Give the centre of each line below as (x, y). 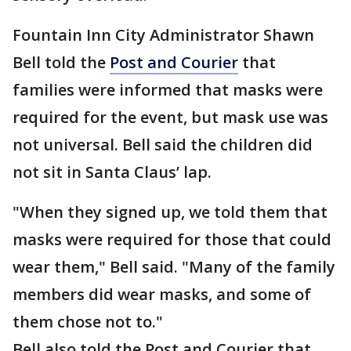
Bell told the (61, 62)
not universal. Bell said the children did (163, 145)
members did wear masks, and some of (162, 294)
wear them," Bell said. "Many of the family (174, 267)
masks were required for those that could (172, 239)
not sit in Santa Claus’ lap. (112, 172)
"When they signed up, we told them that (170, 212)
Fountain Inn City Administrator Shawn (163, 35)
